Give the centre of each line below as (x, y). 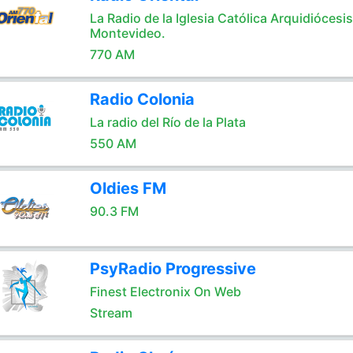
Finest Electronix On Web (165, 292)
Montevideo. (127, 33)
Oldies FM (128, 188)
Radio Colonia (142, 99)
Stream (111, 313)
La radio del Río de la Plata (167, 122)
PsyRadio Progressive (173, 269)
